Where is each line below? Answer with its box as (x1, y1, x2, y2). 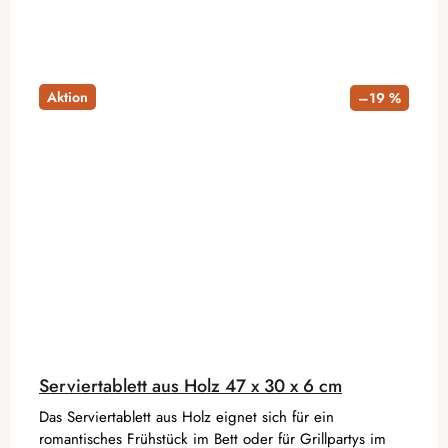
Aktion (47, 86, 88, 107)
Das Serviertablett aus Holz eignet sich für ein (39, 405, 334, 428)
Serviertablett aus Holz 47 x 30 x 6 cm (39, 372, 342, 399)
